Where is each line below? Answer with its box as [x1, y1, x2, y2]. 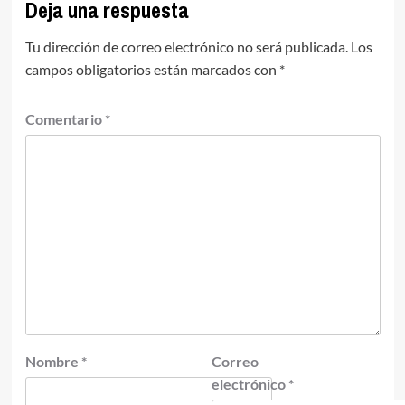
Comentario [24, 110, 105, 128]
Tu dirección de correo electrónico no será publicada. [24, 38, 348, 56]
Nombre [24, 353, 81, 371]
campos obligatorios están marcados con [24, 61, 279, 79]
